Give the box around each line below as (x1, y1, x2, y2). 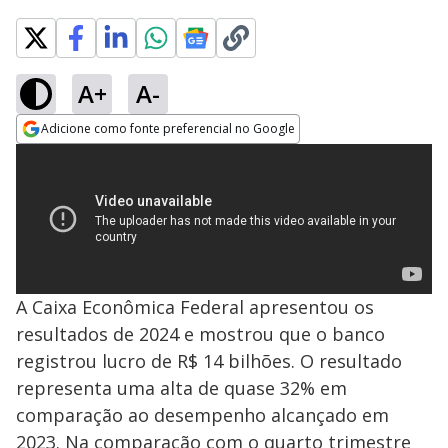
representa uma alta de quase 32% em (16, 376, 347, 400)
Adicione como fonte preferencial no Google (41, 120, 295, 137)
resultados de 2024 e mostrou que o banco (16, 322, 385, 346)
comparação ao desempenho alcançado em (16, 403, 389, 427)
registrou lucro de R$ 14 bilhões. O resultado (16, 349, 402, 373)
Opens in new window (16, 145, 179, 167)
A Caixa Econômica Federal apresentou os (16, 295, 374, 319)
